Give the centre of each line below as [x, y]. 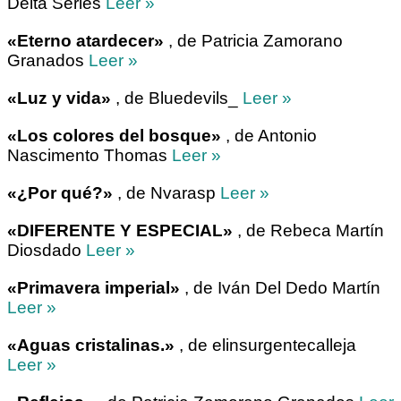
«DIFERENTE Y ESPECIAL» [120, 231]
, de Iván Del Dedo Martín [280, 288]
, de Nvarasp [166, 193]
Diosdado [47, 251]
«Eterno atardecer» [85, 41]
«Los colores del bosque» [114, 136]
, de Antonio [269, 136]
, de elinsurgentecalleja [265, 346]
